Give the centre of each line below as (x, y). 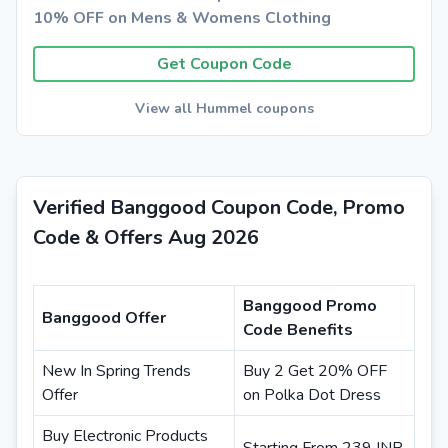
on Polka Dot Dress (312, 395)
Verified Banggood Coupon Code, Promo (219, 207)
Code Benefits (298, 330)
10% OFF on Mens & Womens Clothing (182, 18)
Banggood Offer (104, 318)
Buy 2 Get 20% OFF (315, 371)
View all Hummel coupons (224, 108)
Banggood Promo (310, 306)
